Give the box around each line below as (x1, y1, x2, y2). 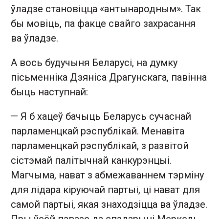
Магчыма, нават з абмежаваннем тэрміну (11, 169, 204, 181)
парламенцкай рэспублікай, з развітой (11, 139, 189, 152)
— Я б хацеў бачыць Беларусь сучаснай (11, 110, 191, 122)
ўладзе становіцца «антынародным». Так (11, 2, 201, 15)
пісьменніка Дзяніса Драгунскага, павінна (11, 71, 207, 83)
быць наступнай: (11, 86, 88, 98)
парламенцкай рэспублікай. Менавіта (11, 125, 184, 137)
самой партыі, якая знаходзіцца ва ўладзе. (11, 198, 207, 210)
